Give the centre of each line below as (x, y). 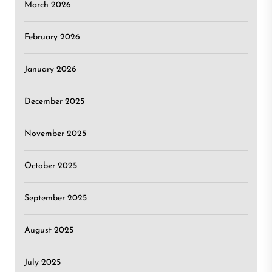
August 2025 (49, 230)
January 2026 (50, 70)
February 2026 (52, 37)
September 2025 (56, 198)
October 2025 (51, 166)
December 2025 (54, 102)
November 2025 (55, 134)
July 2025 (42, 263)
